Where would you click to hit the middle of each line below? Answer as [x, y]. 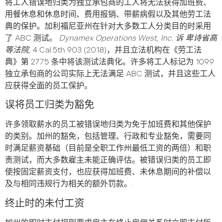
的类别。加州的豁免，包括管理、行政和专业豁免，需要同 [108, 137]
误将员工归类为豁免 [50, 105]
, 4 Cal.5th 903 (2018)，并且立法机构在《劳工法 [115, 50]
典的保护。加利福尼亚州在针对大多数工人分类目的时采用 [108, 26]
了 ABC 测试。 [32, 38]
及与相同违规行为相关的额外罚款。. [69, 184]
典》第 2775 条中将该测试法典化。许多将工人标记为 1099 [110, 62]
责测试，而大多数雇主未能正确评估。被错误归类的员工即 [108, 161]
